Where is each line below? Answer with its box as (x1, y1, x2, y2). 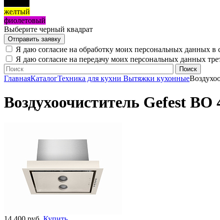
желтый (4, 7, 30, 16)
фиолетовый (4, 16, 46, 25)
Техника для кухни (57, 74, 123, 83)
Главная (4, 74, 30, 83)
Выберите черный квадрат (4, 25, 93, 34)
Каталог (30, 74, 57, 83)
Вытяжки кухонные (123, 74, 190, 83)
